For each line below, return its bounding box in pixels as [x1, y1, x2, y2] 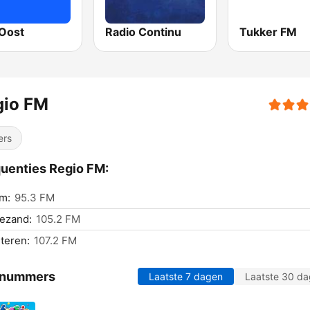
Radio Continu [105, 25, 182, 39]
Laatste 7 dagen [149, 271, 223, 283]
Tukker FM [239, 25, 297, 39]
